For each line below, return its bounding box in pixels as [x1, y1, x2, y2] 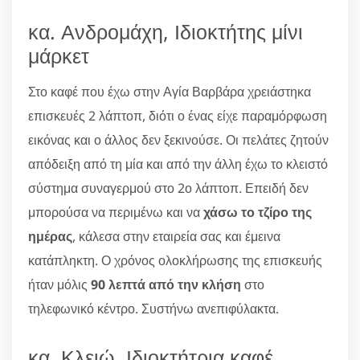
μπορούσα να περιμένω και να [28, 202, 203, 221]
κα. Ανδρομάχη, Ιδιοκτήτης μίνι [28, 17, 303, 45]
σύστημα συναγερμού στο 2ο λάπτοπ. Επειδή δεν [28, 178, 309, 197]
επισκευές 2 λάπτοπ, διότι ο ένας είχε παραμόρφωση [28, 106, 327, 125]
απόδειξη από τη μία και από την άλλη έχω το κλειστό [28, 154, 328, 173]
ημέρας [28, 227, 72, 245]
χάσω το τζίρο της [203, 202, 312, 221]
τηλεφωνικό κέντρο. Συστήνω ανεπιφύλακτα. [28, 299, 279, 317]
